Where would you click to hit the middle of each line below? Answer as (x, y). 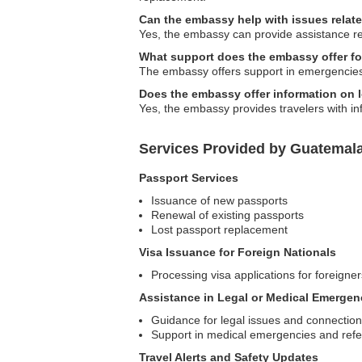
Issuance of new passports (219, 200)
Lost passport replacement (219, 229)
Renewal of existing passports (227, 215)
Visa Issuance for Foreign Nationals (238, 252)
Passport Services (189, 178)
